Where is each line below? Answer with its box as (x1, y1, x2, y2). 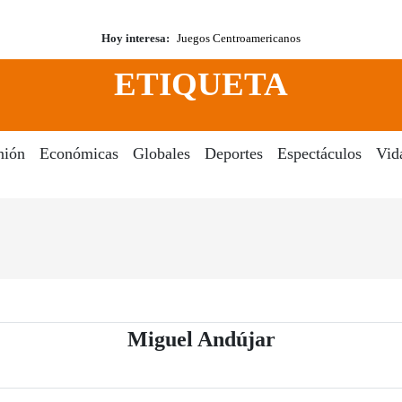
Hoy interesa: (101, 31, 170, 45)
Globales (132, 144, 190, 163)
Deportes (204, 144, 263, 163)
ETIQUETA (114, 66, 288, 103)
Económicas (39, 144, 118, 163)
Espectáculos (276, 144, 362, 163)
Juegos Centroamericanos (177, 31, 301, 45)
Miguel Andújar (127, 328, 275, 352)
